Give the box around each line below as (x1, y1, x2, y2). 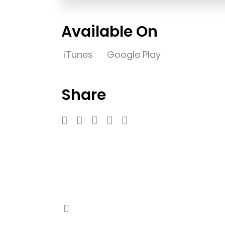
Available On (61, 21, 158, 42)
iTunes (64, 48, 95, 61)
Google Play (107, 48, 161, 61)
